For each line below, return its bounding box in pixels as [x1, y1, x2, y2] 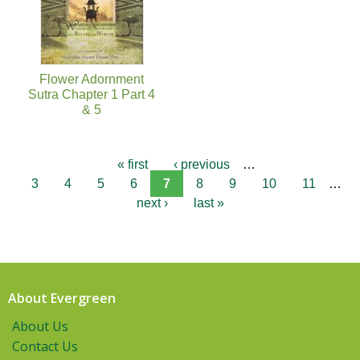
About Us [12, 317, 68, 335]
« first [117, 157, 148, 171]
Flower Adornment [39, 72, 144, 86]
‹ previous [174, 157, 230, 171]
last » [193, 195, 224, 210]
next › [136, 195, 168, 210]
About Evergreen [8, 288, 116, 307]
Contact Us [12, 337, 78, 355]
